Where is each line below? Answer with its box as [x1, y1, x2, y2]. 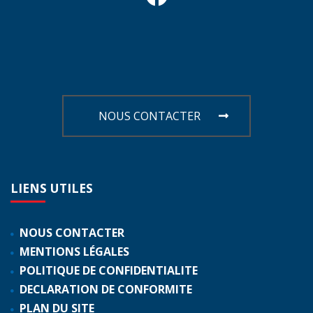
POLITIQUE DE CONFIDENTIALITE [20, 262, 198, 278]
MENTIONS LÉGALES [20, 243, 129, 259]
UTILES [50, 179, 93, 196]
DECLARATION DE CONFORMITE [20, 281, 192, 297]
